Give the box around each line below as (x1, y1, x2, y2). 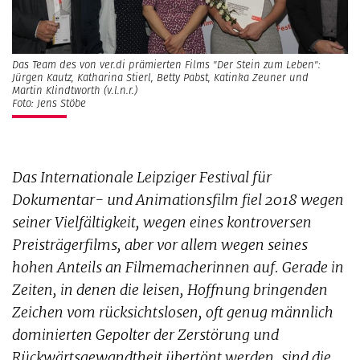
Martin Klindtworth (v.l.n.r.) (12, 83, 137, 99)
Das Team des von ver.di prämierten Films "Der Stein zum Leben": (12, 57, 321, 73)
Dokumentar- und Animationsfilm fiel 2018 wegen (12, 190, 344, 210)
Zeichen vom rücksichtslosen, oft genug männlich (12, 303, 333, 322)
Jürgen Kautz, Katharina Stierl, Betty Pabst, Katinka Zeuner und (12, 70, 309, 86)
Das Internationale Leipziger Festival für (12, 168, 272, 187)
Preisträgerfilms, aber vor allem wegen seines (12, 235, 308, 255)
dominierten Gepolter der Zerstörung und (12, 325, 279, 345)
